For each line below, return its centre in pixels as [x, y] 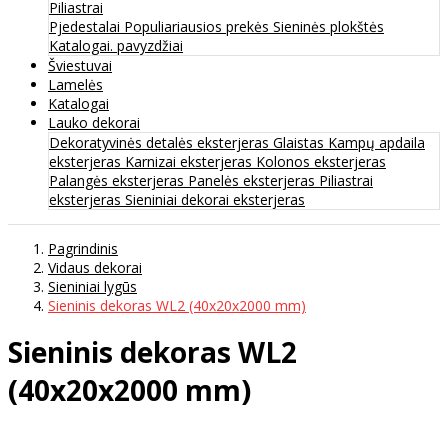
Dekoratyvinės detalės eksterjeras [161, 142]
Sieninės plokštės [328, 26]
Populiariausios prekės [198, 26]
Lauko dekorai [94, 122]
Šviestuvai [80, 65]
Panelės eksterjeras [253, 180]
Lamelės [75, 84]
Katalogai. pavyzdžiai [116, 45]
